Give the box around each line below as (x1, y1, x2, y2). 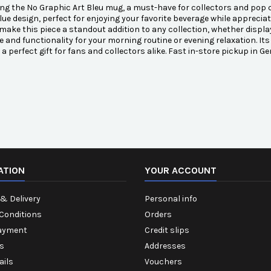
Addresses (145, 241, 186, 252)
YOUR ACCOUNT (145, 165, 217, 177)
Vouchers (145, 256, 182, 267)
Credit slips (145, 225, 189, 236)
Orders (145, 209, 172, 220)
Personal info (145, 194, 197, 204)
